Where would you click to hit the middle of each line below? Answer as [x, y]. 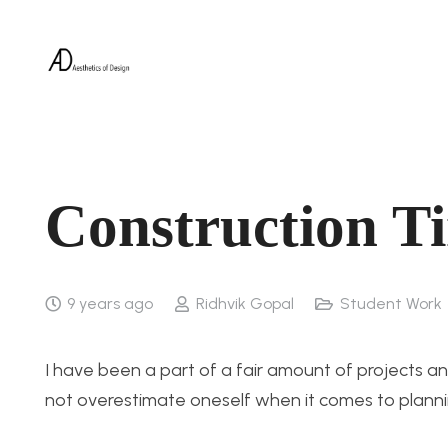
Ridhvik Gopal [244, 303]
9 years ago [110, 303]
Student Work [390, 303]
